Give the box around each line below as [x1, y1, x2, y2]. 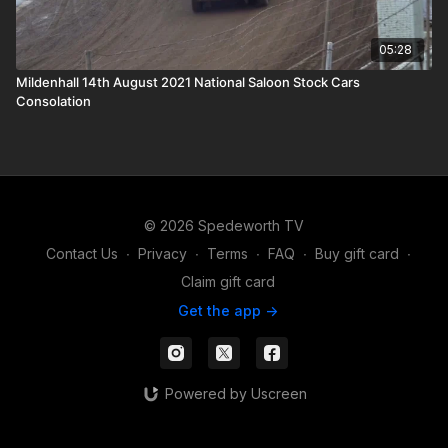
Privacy [137, 245, 187, 262]
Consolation [16, 92, 91, 109]
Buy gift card [314, 245, 399, 262]
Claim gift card [181, 273, 275, 290]
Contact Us [45, 245, 118, 262]
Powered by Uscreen [164, 385, 307, 402]
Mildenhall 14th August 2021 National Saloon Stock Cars [16, 73, 360, 90]
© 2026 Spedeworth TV [144, 217, 304, 234]
